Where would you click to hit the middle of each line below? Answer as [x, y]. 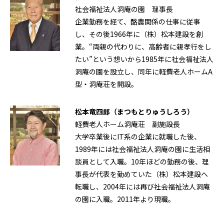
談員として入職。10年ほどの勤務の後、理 [142, 162]
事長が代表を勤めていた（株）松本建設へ [141, 174]
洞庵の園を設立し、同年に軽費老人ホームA [144, 72]
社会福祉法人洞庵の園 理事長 [124, 9]
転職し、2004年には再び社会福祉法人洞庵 [142, 187]
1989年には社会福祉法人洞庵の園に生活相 [142, 149]
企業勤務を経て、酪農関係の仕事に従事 [138, 22]
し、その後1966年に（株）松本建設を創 [139, 34]
